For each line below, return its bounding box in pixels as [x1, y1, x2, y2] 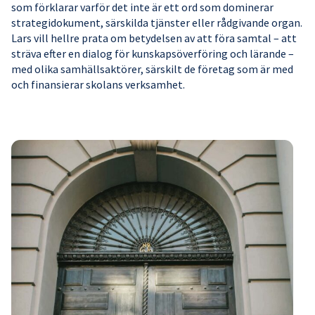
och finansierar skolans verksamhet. [11, 77, 185, 92]
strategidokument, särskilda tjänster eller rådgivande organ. [11, 15, 302, 30]
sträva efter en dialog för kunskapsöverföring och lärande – [11, 46, 294, 61]
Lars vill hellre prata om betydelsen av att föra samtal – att [11, 31, 297, 46]
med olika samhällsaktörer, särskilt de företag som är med [11, 62, 293, 77]
